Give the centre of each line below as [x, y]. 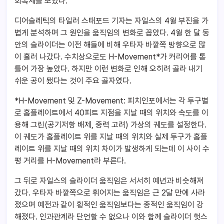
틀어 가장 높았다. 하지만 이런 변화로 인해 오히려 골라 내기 [108, 69]
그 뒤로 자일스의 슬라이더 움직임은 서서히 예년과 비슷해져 [109, 181]
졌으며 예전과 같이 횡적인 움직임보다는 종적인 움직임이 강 [109, 205]
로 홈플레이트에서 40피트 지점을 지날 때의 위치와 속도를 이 [111, 113]
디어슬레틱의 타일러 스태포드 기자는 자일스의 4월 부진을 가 [111, 21]
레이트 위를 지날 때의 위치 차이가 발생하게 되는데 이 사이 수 [112, 149]
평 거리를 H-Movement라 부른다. [70, 161]
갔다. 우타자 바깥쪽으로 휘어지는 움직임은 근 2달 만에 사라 [110, 193]
